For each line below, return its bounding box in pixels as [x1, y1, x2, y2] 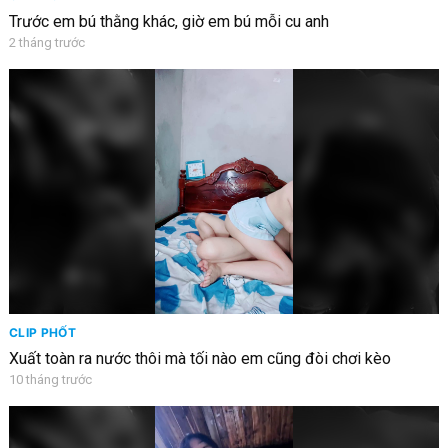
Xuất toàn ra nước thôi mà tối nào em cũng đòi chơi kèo [8, 349, 391, 369]
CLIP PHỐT [8, 325, 77, 341]
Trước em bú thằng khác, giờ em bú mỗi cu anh [8, 12, 329, 32]
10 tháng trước [8, 372, 92, 388]
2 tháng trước [8, 35, 85, 51]
